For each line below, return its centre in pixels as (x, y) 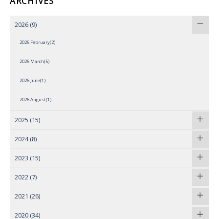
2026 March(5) (34, 61)
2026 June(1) (33, 80)
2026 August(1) (35, 99)
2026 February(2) (37, 42)
